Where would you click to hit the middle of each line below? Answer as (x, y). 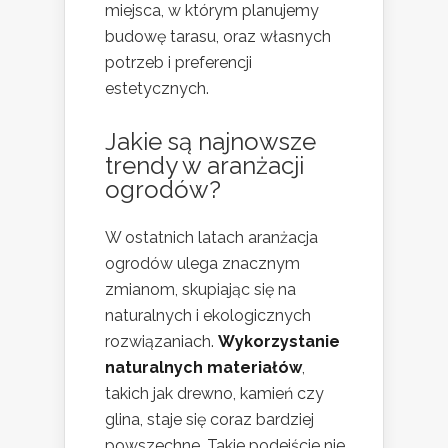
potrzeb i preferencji (178, 62)
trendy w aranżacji (204, 165)
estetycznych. (157, 88)
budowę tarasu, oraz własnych (218, 36)
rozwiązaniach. (161, 341)
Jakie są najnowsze (210, 141)
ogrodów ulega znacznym (202, 263)
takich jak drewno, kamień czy (214, 393)
